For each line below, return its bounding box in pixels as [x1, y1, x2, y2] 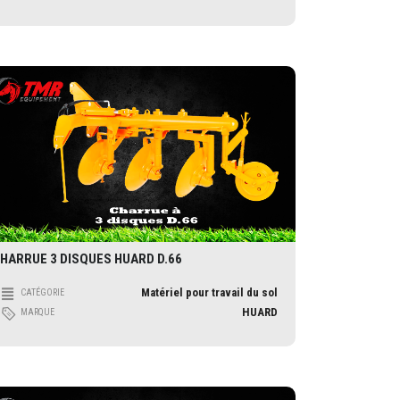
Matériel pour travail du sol [141, 285, 278, 299]
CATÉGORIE [21, 287, 64, 297]
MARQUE [21, 306, 54, 317]
